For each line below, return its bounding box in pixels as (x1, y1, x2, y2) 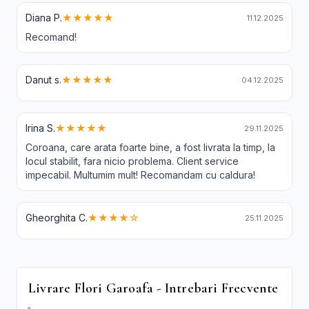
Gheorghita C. (26, 212, 88, 224)
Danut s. (26, 74, 61, 86)
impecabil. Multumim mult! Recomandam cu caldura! (26, 169, 255, 181)
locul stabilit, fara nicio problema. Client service (26, 155, 239, 168)
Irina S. (26, 122, 55, 134)
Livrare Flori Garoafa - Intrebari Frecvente (28, 280, 279, 297)
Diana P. (26, 12, 62, 24)
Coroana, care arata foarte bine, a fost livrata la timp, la (26, 141, 275, 154)
